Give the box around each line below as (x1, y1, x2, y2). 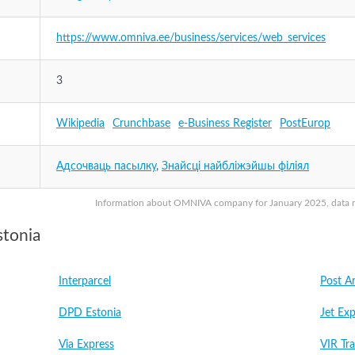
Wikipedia (56, 118, 105, 129)
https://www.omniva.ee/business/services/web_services (56, 32, 326, 44)
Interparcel (59, 276, 111, 287)
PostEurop (280, 118, 330, 129)
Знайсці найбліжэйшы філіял (162, 161, 309, 172)
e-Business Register (178, 118, 272, 129)
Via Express (59, 339, 114, 350)
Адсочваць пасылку (56, 161, 156, 172)
